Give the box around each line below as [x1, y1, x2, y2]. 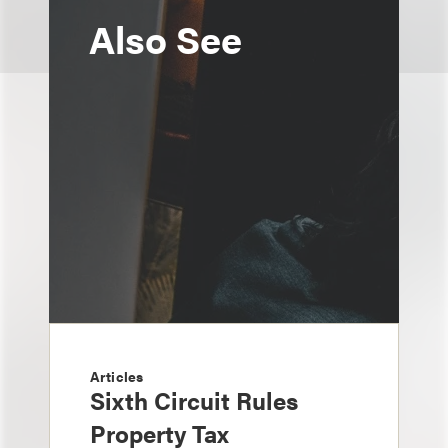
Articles [90, 366, 144, 386]
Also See [89, 11, 242, 65]
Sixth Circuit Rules [90, 383, 298, 417]
